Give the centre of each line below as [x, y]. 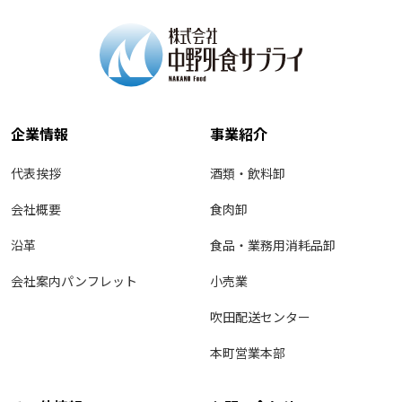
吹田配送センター [260, 317]
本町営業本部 [248, 353]
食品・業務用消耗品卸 [273, 245]
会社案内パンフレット [74, 281]
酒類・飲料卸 [248, 174]
